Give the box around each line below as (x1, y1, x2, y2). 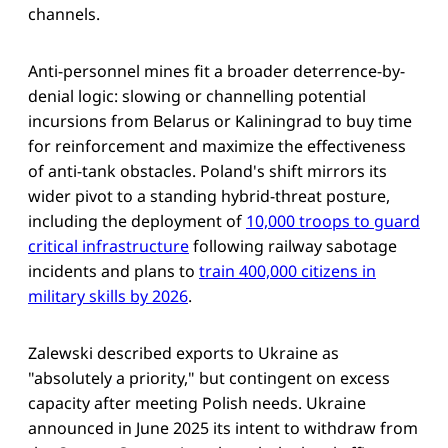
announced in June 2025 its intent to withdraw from (28, 417, 418, 440)
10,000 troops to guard (246, 210, 420, 233)
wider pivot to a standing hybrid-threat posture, (28, 185, 390, 208)
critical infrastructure (28, 235, 189, 258)
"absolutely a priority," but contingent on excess (28, 367, 390, 390)
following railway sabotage (189, 235, 397, 258)
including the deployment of (28, 210, 246, 233)
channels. (28, 3, 100, 26)
